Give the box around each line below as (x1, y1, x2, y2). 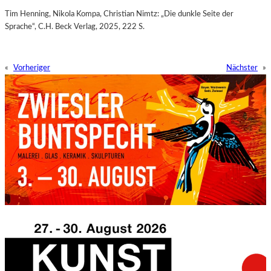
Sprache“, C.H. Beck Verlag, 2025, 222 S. (5, 22, 146, 31)
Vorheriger (13, 64, 50, 73)
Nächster (226, 64, 258, 73)
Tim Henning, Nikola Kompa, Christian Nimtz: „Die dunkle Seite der (5, 10, 233, 19)
